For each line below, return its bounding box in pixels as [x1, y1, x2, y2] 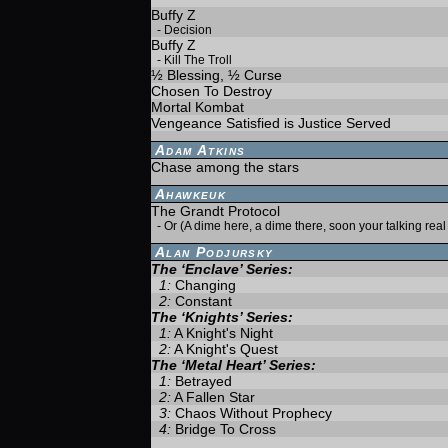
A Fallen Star [174, 389, 255, 405]
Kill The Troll [164, 53, 232, 67]
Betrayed [175, 373, 232, 389]
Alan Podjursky [155, 244, 274, 260]
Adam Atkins [155, 142, 246, 158]
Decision [164, 23, 212, 37]
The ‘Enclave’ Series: [151, 261, 293, 277]
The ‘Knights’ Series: [151, 309, 293, 325]
